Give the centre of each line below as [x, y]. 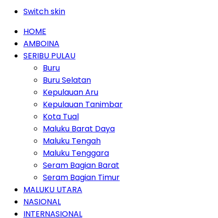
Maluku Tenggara [76, 153]
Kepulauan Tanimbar [83, 104]
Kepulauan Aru [71, 92]
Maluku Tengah [72, 141]
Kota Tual [61, 117]
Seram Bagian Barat [81, 165]
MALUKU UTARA [53, 190]
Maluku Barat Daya [79, 129]
